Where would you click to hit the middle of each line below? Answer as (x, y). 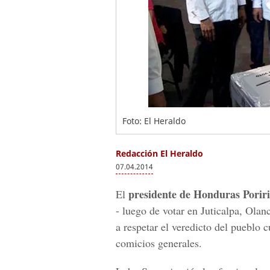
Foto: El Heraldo (154, 121)
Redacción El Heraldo (159, 153)
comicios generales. (159, 243)
